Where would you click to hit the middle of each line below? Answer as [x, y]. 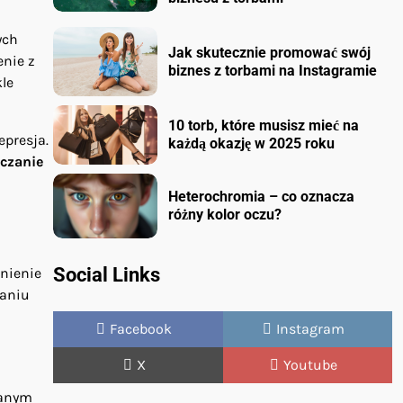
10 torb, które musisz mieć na [264, 125]
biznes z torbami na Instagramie [273, 70]
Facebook [141, 329]
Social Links [107, 275]
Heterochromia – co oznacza [262, 196]
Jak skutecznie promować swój [270, 52]
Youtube [311, 365]
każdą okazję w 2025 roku [252, 143]
